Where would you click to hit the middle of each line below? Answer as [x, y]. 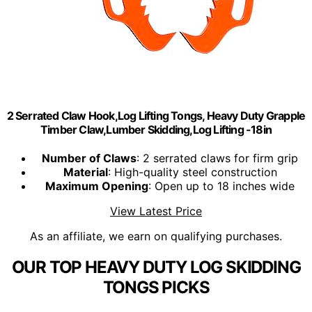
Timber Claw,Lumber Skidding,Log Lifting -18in [156, 129]
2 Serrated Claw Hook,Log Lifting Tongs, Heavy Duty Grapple [156, 115]
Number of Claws [89, 158]
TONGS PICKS [156, 288]
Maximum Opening [97, 186]
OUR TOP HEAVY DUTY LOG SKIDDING [156, 267]
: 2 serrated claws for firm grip [217, 158]
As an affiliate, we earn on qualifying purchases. [156, 236]
